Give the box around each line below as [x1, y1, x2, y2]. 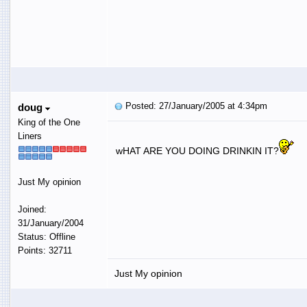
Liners [17, 130, 42, 141]
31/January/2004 [17, 217, 84, 228]
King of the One [17, 116, 80, 127]
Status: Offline [17, 231, 75, 242]
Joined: [17, 204, 47, 214]
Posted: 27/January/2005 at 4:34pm [122, 100, 267, 111]
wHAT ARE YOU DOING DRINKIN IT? [115, 145, 279, 156]
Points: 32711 [17, 245, 72, 256]
